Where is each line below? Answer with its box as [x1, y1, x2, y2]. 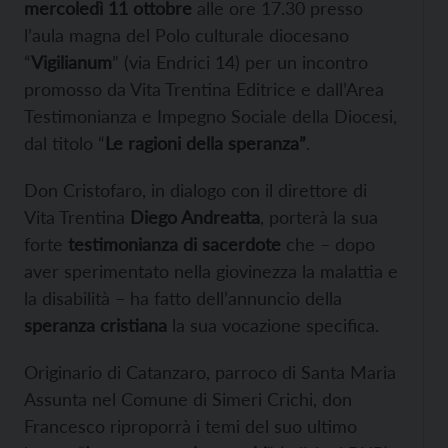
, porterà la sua [260, 205, 378, 228]
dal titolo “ [24, 131, 105, 154]
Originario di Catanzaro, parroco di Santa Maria [24, 360, 396, 383]
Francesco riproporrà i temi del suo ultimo [24, 414, 357, 437]
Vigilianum [31, 50, 112, 73]
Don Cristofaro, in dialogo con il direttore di [24, 178, 367, 201]
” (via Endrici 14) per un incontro [112, 50, 368, 73]
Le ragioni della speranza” [105, 131, 306, 154]
